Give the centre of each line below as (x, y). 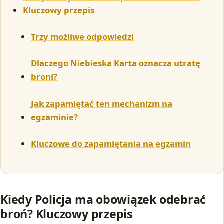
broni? (44, 77)
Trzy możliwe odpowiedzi (83, 36)
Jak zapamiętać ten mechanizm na (102, 103)
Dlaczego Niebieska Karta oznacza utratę (116, 63)
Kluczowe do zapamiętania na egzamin (111, 144)
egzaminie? (55, 117)
